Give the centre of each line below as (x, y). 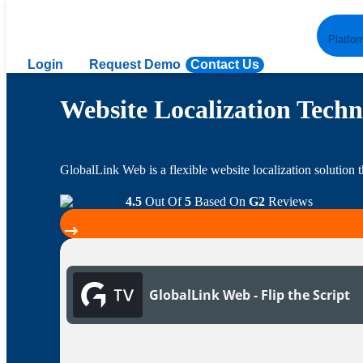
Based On (220, 202)
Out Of (164, 202)
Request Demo (135, 64)
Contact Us (225, 64)
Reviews (289, 202)
